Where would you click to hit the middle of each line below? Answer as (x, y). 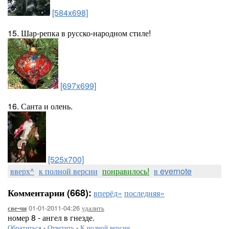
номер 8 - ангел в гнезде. (51, 217)
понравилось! (126, 171)
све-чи (17, 208)
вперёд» (108, 193)
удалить (93, 208)
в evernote (173, 171)
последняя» (144, 193)
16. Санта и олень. (40, 106)
